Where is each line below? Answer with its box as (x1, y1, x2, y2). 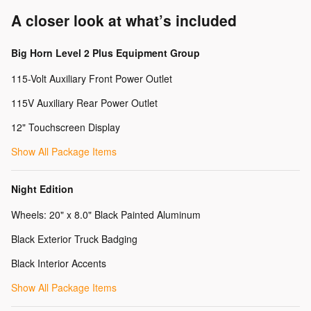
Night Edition (11, 182, 74, 196)
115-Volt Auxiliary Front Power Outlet (11, 72, 172, 86)
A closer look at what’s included (11, 10, 237, 31)
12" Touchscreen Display (11, 120, 120, 135)
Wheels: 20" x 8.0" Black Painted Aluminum (11, 208, 201, 222)
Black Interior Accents (11, 256, 106, 271)
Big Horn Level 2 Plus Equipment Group (11, 46, 200, 60)
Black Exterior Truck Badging (11, 232, 137, 246)
